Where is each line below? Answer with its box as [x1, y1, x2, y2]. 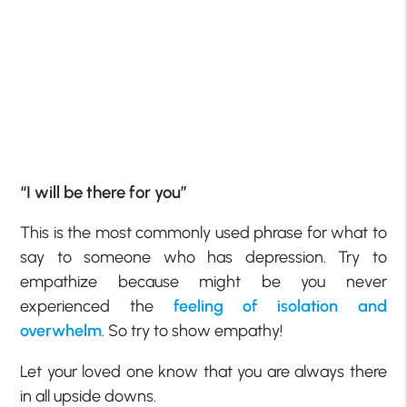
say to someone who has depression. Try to [20, 247, 387, 268]
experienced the [20, 296, 174, 317]
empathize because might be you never [20, 272, 387, 293]
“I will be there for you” [20, 181, 188, 203]
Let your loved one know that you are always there [20, 362, 387, 382]
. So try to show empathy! [102, 321, 283, 342]
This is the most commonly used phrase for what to [20, 223, 387, 243]
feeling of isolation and [173, 296, 387, 317]
